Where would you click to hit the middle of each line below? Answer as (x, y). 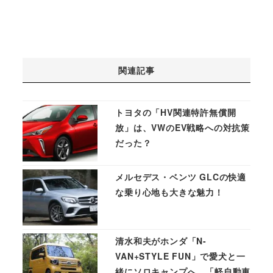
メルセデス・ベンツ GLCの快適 (181, 176)
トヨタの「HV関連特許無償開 (176, 112)
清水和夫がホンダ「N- (161, 241)
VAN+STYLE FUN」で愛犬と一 (180, 256)
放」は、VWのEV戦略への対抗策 (183, 128)
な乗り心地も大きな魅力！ (169, 192)
